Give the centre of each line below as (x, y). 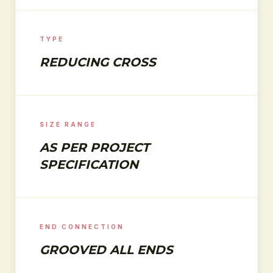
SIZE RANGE (68, 124)
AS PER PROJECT (94, 147)
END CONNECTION (82, 227)
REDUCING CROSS (98, 62)
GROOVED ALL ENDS (106, 250)
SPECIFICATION (89, 165)
